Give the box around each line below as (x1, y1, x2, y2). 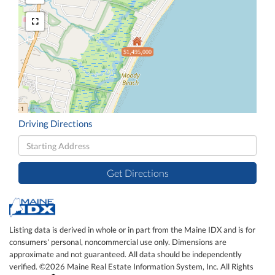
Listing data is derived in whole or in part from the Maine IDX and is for (9, 225, 255, 235)
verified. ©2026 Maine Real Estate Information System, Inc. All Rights (9, 261, 254, 272)
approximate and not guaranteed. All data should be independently (9, 249, 242, 260)
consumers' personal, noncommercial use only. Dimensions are (9, 237, 227, 247)
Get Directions (106, 167, 169, 179)
